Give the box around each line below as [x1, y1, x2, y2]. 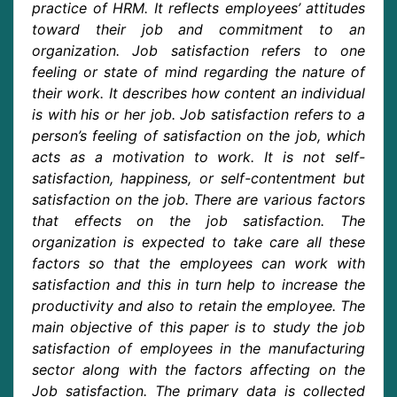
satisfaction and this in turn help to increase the [32, 275, 365, 293]
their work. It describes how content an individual [32, 83, 365, 102]
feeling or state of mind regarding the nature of [32, 62, 365, 81]
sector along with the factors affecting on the [32, 360, 365, 378]
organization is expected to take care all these [32, 232, 365, 251]
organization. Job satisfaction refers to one [32, 41, 365, 59]
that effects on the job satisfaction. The [32, 211, 365, 230]
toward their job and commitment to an [32, 19, 365, 38]
